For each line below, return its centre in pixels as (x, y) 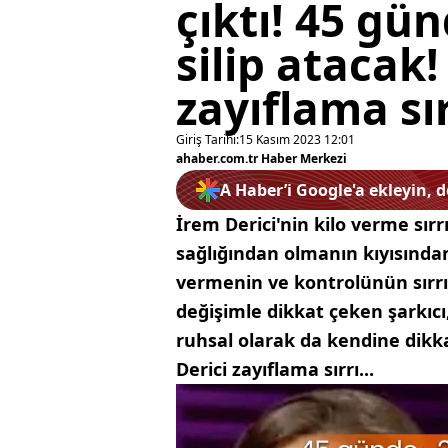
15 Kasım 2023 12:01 (297, 139)
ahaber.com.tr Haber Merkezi (261, 158)
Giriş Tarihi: (207, 139)
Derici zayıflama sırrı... (275, 369)
